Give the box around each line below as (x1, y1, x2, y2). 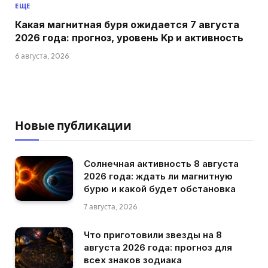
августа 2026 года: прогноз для (84, 242, 232, 253)
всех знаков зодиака (84, 254, 182, 266)
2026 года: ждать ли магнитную (84, 170, 233, 182)
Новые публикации (15, 118, 132, 133)
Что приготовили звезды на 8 (84, 229, 222, 240)
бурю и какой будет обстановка (84, 183, 236, 194)
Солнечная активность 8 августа (84, 158, 239, 169)
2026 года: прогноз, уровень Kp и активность (15, 32, 243, 44)
